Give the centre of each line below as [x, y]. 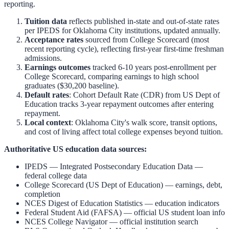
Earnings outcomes [58, 67]
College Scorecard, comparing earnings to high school [112, 76]
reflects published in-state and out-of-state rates [143, 21]
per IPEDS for [49, 30]
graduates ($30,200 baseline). [72, 85]
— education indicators [181, 203]
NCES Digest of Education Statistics [84, 203]
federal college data [56, 175]
